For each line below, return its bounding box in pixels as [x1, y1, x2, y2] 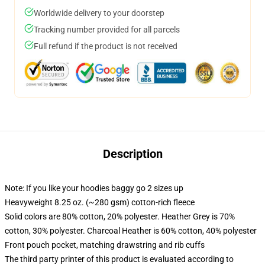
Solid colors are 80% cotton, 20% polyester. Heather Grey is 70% [5, 212, 235, 221]
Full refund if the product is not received [34, 41, 177, 51]
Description [102, 147, 163, 161]
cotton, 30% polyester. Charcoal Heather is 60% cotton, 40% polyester [5, 226, 257, 235]
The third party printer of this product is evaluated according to [5, 254, 234, 264]
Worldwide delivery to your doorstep [34, 8, 164, 18]
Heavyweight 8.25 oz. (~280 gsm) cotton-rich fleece [5, 198, 195, 207]
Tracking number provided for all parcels [34, 25, 180, 34]
